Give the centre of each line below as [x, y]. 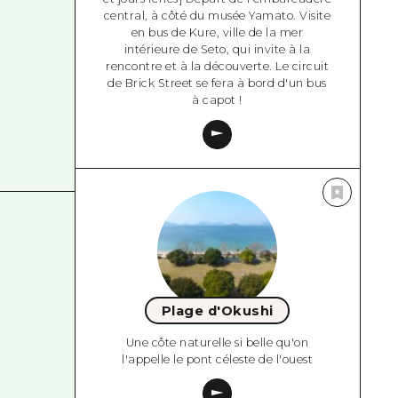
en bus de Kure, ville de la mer [217, 33]
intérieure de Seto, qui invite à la [217, 50]
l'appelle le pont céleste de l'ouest [218, 359]
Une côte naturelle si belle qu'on [217, 342]
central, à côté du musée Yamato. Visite [217, 16]
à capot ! [217, 100]
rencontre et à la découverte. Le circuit [218, 67]
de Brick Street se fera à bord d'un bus [217, 84]
